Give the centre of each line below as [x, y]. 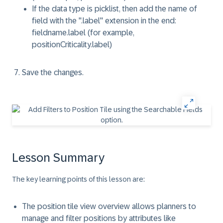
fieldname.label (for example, [83, 33]
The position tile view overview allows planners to [109, 206]
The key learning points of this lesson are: [78, 179]
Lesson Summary [58, 158]
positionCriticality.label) [72, 45]
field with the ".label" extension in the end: [104, 21]
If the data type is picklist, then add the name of [114, 9]
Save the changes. [53, 72]
